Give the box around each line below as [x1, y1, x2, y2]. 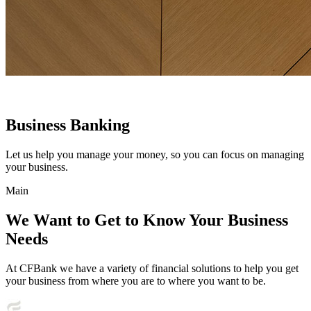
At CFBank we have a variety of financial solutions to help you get [6, 262, 299, 274]
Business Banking [6, 115, 130, 134]
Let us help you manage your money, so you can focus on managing [6, 148, 304, 160]
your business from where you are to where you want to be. [6, 274, 266, 287]
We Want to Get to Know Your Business [6, 210, 288, 229]
